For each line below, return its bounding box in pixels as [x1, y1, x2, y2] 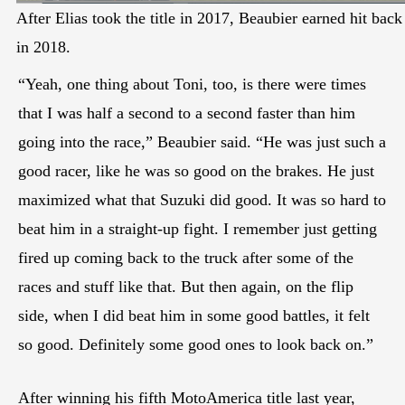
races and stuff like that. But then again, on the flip [18, 277, 353, 296]
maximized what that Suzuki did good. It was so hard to [18, 190, 386, 209]
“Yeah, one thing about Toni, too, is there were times [18, 74, 366, 93]
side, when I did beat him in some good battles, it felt [18, 306, 370, 325]
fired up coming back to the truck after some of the [18, 248, 353, 267]
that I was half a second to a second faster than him [18, 103, 355, 122]
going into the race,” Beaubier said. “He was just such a [18, 132, 386, 151]
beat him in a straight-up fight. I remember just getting [18, 219, 377, 238]
